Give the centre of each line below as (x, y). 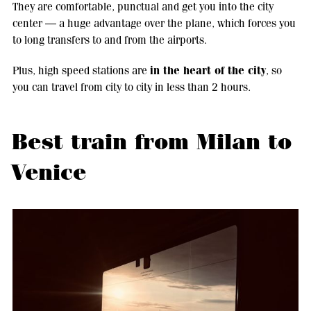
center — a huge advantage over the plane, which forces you (154, 23)
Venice (49, 172)
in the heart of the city (208, 70)
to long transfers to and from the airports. (109, 40)
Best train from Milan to (151, 142)
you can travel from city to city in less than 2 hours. (131, 87)
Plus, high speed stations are (81, 70)
